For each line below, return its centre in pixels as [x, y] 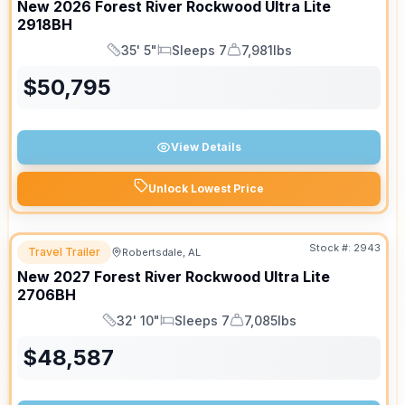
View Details [206, 147]
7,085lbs [270, 320]
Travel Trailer [64, 252]
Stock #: [331, 248]
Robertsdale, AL [161, 252]
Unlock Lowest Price [206, 188]
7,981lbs [266, 50]
